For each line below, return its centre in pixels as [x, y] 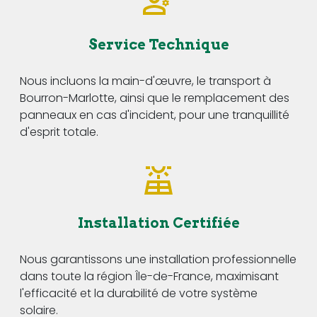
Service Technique [158, 44]
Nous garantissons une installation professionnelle [158, 259]
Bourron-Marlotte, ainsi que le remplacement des [155, 98]
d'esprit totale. [59, 132]
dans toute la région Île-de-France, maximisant [149, 276]
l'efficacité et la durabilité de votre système [139, 293]
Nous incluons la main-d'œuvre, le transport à [145, 81]
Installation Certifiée [158, 223]
